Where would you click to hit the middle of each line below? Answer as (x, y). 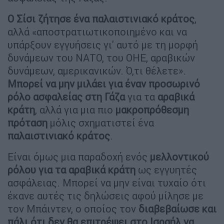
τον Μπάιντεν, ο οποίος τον (73, 209)
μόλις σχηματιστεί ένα (101, 123)
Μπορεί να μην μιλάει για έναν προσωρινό (104, 84)
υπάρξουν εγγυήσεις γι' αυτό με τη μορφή (103, 45)
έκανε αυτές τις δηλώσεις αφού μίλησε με (105, 196)
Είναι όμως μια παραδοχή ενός (79, 157)
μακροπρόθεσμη (152, 110)
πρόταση (27, 123)
